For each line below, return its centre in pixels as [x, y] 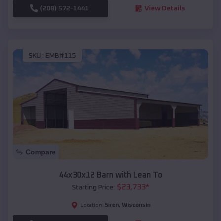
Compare [41, 152]
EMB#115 [61, 56]
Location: [92, 205]
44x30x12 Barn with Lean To [110, 175]
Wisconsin [136, 205]
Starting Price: [93, 187]
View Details [165, 8]
